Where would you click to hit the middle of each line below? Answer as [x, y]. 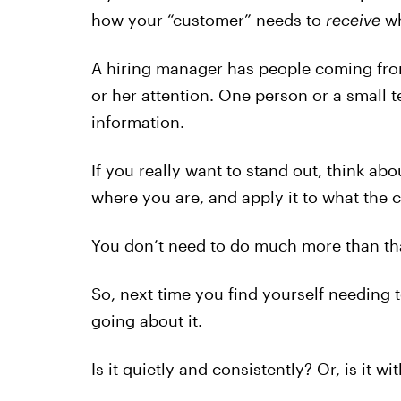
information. [137, 122]
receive [353, 20]
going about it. [146, 320]
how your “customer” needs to [208, 20]
